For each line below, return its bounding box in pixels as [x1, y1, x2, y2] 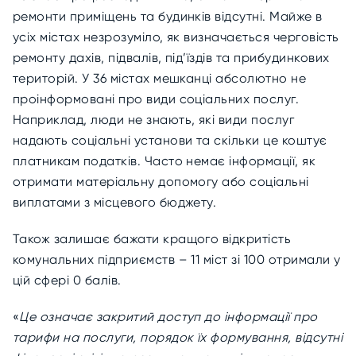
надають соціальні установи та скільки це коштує [13, 133, 327, 148]
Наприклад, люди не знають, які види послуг [13, 112, 295, 127]
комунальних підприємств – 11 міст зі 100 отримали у [13, 252, 341, 267]
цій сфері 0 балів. [13, 273, 122, 288]
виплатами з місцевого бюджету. [13, 195, 217, 210]
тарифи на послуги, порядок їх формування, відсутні [13, 330, 343, 345]
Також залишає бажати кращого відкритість [13, 231, 292, 246]
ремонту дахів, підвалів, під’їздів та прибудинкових [13, 50, 330, 65]
